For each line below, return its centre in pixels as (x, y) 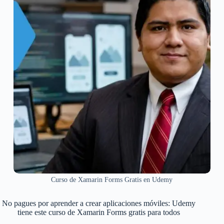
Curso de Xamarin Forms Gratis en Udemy (112, 180)
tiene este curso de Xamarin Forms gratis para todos (98, 212)
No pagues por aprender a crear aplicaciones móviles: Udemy (98, 203)
